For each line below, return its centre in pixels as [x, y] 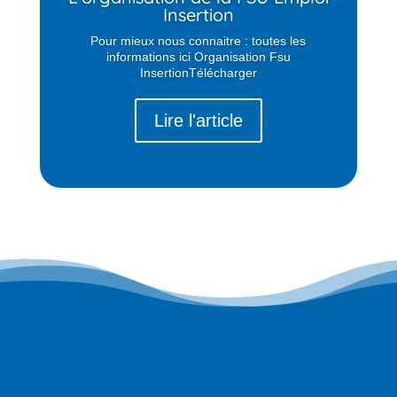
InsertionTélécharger [198, 73]
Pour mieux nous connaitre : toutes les [198, 41]
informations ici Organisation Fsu [198, 57]
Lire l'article [198, 121]
